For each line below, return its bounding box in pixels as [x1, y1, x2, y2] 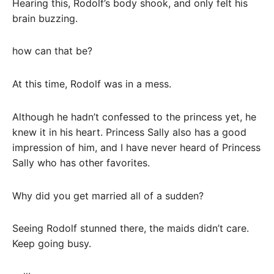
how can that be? [12, 45, 92, 57]
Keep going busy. [12, 237, 91, 250]
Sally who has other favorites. [12, 156, 150, 169]
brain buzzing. [12, 12, 78, 24]
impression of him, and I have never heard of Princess [12, 141, 261, 154]
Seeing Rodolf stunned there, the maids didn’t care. [12, 222, 249, 235]
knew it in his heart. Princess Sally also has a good [12, 125, 246, 138]
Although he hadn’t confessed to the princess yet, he [12, 110, 256, 123]
